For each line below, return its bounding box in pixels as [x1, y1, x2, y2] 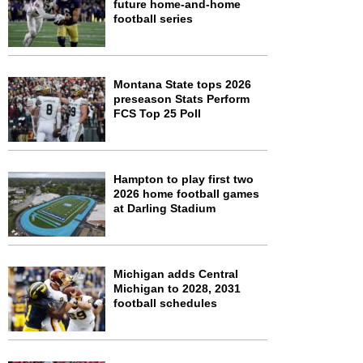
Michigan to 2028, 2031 [113, 282, 241, 295]
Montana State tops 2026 [113, 78, 251, 91]
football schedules [113, 297, 217, 310]
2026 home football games [113, 187, 259, 200]
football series [113, 12, 193, 25]
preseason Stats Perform [113, 92, 250, 105]
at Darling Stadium [113, 202, 216, 215]
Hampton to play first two [113, 173, 254, 186]
